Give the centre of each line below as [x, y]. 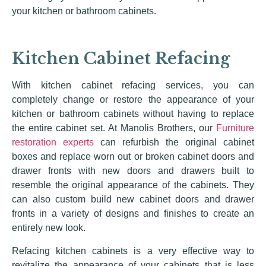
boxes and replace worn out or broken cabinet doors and [133, 157]
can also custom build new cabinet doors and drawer [133, 199]
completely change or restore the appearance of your [133, 100]
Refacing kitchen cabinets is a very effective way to [133, 251]
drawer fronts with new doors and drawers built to [133, 171]
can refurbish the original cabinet [174, 142]
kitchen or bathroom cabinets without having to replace [133, 114]
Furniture [235, 128]
